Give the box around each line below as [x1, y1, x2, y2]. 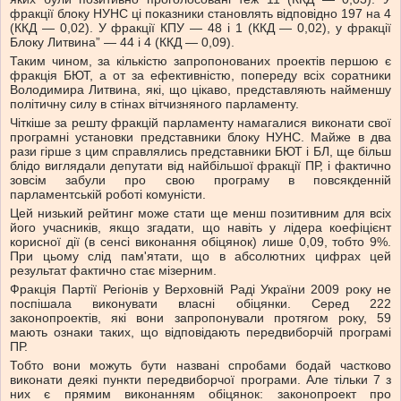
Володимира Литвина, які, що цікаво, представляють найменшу [10, 82, 391, 98]
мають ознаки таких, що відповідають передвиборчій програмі [10, 325, 391, 340]
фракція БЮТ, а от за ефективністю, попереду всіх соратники [10, 68, 391, 83]
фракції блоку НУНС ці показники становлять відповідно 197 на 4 [10, 6, 391, 21]
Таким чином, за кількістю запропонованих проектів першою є [10, 54, 391, 69]
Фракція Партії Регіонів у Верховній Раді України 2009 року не [10, 282, 391, 297]
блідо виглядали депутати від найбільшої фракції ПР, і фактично [10, 158, 391, 174]
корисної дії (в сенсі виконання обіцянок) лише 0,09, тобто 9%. [10, 235, 391, 250]
